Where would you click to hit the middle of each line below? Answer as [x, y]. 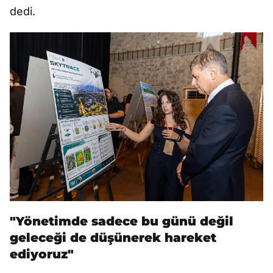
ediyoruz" [42, 254]
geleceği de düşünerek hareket [113, 238]
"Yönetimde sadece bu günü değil [122, 222]
